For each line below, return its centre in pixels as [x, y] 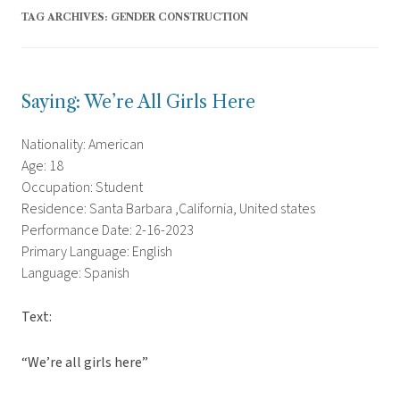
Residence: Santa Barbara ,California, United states [168, 209]
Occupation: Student [82, 188]
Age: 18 [42, 167]
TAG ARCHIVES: [66, 17]
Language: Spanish [75, 274]
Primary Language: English [97, 252]
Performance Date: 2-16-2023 [108, 231]
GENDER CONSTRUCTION [179, 17]
